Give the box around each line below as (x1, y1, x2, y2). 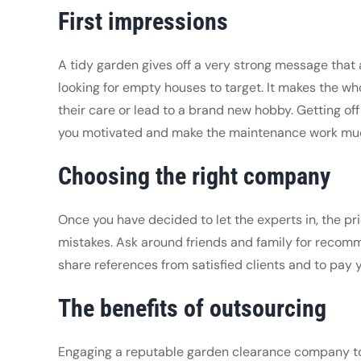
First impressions (57, 6, 228, 35)
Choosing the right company (57, 161, 330, 190)
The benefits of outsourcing (57, 293, 326, 322)
